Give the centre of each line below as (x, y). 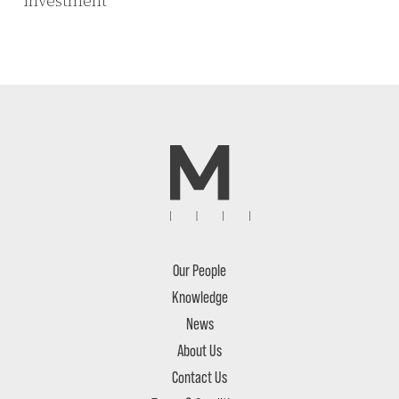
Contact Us (199, 377)
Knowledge (199, 297)
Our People (199, 270)
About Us (199, 350)
